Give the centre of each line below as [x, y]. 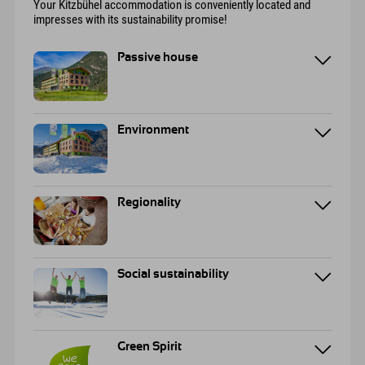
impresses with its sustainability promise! [130, 20]
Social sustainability [174, 275]
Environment [154, 130]
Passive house [158, 58]
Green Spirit [150, 347]
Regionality [150, 202]
